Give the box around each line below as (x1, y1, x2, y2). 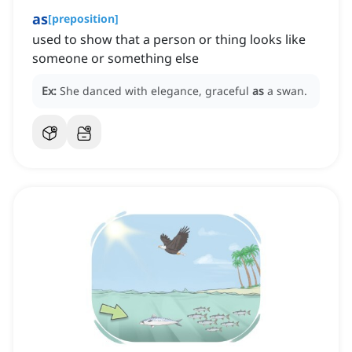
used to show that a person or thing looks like (32, 31, 306, 49)
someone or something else (32, 49, 199, 68)
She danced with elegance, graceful (60, 83, 252, 99)
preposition (52, 11, 115, 27)
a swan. (267, 83, 307, 99)
